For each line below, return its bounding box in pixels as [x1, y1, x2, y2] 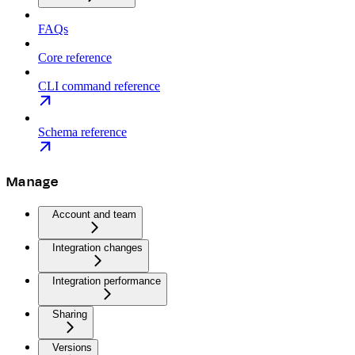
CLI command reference [38, 78, 160, 93]
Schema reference [38, 124, 127, 139]
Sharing [52, 308, 87, 321]
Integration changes [52, 242, 143, 254]
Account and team [52, 208, 136, 221]
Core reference [38, 50, 112, 64]
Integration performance [52, 275, 161, 288]
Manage [6, 171, 59, 192]
